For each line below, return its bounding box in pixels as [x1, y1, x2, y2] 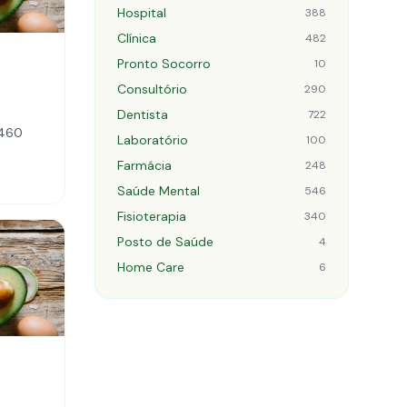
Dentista [117, 106, 168, 123]
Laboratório [117, 132, 188, 148]
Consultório [117, 81, 187, 97]
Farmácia [117, 157, 172, 174]
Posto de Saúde [117, 233, 213, 250]
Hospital [117, 5, 166, 21]
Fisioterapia [117, 208, 186, 224]
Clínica [117, 30, 156, 46]
